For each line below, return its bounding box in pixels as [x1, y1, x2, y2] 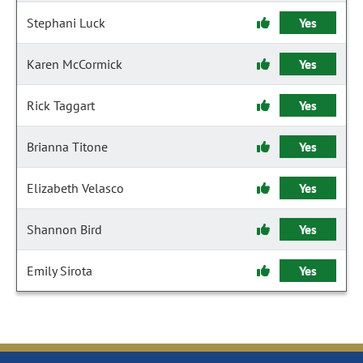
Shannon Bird [27, 221, 102, 237]
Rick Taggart [27, 97, 95, 113]
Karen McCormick [27, 56, 122, 72]
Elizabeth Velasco [27, 180, 124, 196]
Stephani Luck [27, 15, 105, 31]
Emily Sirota [27, 263, 92, 279]
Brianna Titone [27, 139, 108, 155]
